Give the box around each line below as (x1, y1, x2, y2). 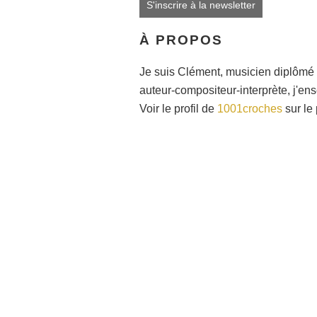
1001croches (217, 102, 282, 115)
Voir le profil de (139, 102, 217, 115)
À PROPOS (139, 33, 223, 48)
